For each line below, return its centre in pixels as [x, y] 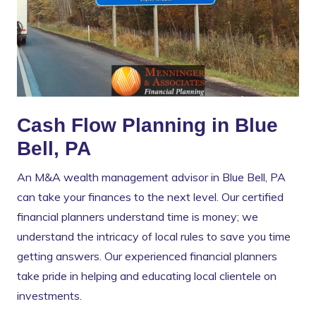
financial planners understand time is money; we [138, 217]
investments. [51, 296]
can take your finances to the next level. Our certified [150, 197]
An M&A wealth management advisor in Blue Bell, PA [151, 177]
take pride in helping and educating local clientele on [147, 276]
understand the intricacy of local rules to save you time [154, 237]
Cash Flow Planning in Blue [147, 126]
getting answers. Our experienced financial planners [147, 256]
